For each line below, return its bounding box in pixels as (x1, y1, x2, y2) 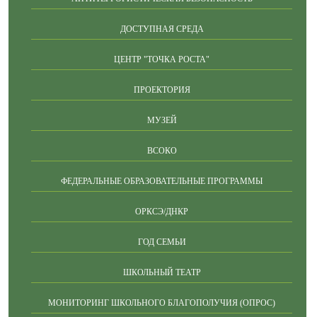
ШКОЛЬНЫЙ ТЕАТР (122, 267, 201, 277)
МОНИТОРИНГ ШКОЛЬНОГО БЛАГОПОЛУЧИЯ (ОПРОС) (48, 298, 275, 308)
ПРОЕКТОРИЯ (133, 85, 190, 95)
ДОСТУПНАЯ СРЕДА (120, 24, 204, 34)
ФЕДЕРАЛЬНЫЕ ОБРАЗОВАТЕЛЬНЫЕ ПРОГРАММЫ (61, 176, 263, 186)
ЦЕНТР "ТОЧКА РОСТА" (114, 54, 209, 64)
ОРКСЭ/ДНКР (135, 207, 188, 217)
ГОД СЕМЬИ (137, 237, 186, 247)
